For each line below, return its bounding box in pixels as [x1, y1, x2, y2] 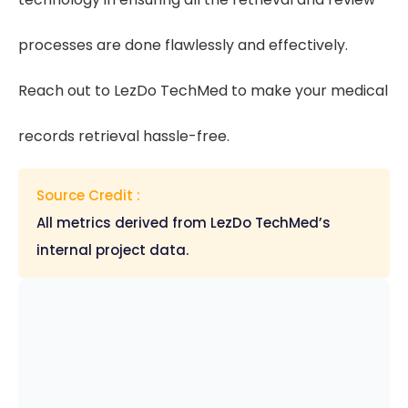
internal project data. [36, 240, 189, 260]
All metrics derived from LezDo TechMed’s [36, 212, 331, 232]
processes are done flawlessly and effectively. [18, 34, 348, 56]
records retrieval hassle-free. [18, 125, 229, 147]
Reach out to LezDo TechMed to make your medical [18, 79, 388, 101]
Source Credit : [36, 185, 148, 205]
